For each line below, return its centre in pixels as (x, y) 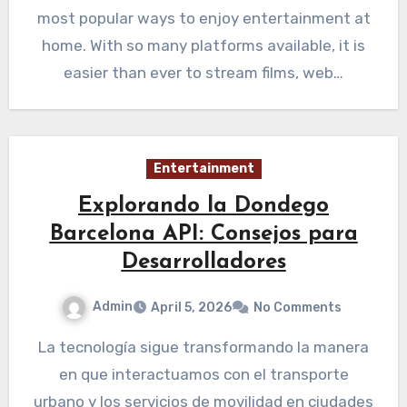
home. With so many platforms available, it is (203, 45)
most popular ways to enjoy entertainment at (203, 18)
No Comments (298, 307)
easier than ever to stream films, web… (203, 72)
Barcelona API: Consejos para (203, 234)
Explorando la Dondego (203, 206)
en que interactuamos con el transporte (203, 374)
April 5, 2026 (191, 307)
